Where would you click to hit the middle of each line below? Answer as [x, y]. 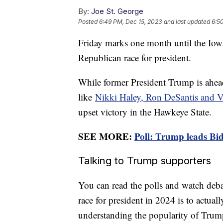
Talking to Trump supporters [145, 161]
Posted [89, 22]
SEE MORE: [106, 136]
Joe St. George [117, 11]
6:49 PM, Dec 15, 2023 [130, 22]
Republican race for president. [136, 58]
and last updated [187, 22]
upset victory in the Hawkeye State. [146, 112]
